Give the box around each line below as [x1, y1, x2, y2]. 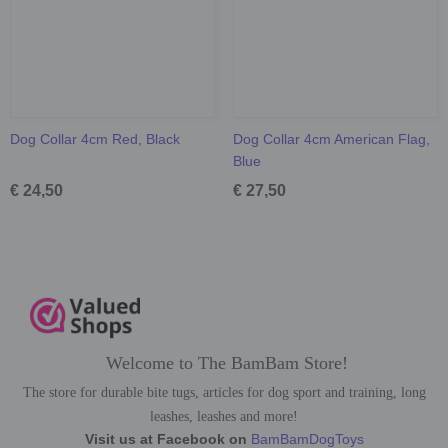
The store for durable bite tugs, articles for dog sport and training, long [22, 384, 426, 400]
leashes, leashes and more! [150, 408, 298, 424]
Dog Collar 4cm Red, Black [10, 130, 180, 147]
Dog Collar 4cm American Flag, [232, 130, 430, 147]
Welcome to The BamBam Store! [100, 352, 348, 373]
